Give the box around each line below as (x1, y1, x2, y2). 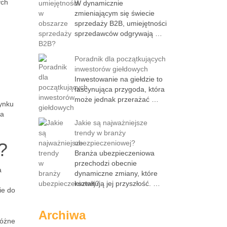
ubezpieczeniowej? (74, 139, 135, 147)
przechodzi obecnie (74, 159, 137, 167)
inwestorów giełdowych (74, 65, 148, 73)
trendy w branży (74, 129, 126, 137)
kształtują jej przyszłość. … (74, 179, 160, 187)
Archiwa (39, 208, 86, 222)
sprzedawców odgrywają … (74, 29, 162, 37)
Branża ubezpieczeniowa (74, 149, 155, 157)
